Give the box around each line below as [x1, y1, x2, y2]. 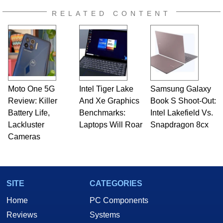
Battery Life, [7, 108, 50, 117]
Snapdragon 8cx [150, 120, 209, 129]
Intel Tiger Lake [79, 84, 133, 93]
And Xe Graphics [79, 96, 139, 105]
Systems [90, 210, 120, 219]
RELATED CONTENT [52, 9, 171, 17]
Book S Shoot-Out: [150, 96, 216, 105]
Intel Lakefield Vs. [150, 108, 213, 117]
